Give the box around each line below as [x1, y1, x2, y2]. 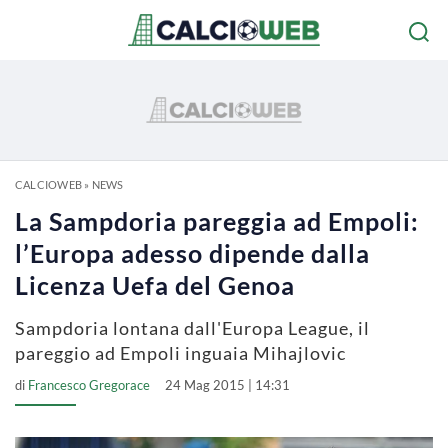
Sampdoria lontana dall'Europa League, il [15, 317, 370, 339]
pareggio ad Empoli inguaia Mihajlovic [15, 342, 346, 364]
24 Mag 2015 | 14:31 [165, 377, 290, 393]
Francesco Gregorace [28, 377, 150, 393]
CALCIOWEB [15, 178, 82, 191]
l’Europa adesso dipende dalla [15, 238, 370, 268]
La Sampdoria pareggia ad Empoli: [15, 206, 419, 236]
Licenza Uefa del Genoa [15, 270, 295, 300]
